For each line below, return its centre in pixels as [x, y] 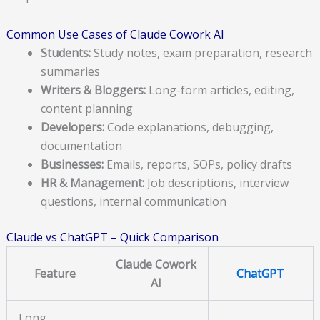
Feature [55, 273]
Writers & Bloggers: [93, 90]
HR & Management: [92, 182]
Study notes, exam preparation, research [201, 52]
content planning [86, 108]
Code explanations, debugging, [189, 127]
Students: [65, 52]
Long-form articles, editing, [220, 90]
